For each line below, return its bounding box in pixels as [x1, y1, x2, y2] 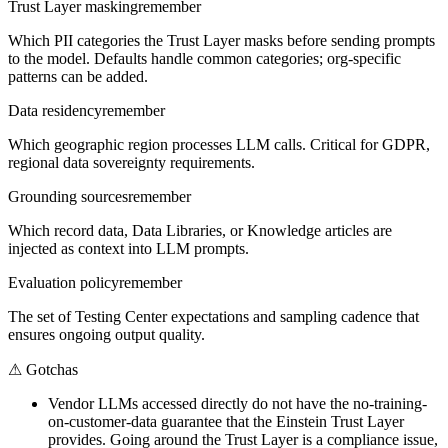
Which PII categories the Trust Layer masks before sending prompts [8, 32, 435, 50]
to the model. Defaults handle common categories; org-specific [8, 50, 401, 68]
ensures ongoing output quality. [8, 326, 205, 344]
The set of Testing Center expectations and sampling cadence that [8, 308, 419, 326]
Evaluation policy [8, 274, 119, 292]
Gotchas [22, 361, 78, 379]
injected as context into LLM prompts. [8, 240, 249, 258]
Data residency [8, 102, 102, 120]
